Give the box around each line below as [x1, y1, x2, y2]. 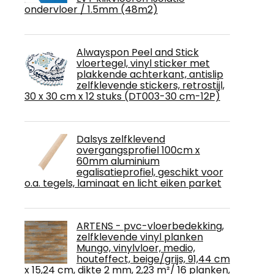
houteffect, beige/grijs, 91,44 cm [76, 251, 230, 266]
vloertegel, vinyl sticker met [76, 56, 210, 70]
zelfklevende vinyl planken [76, 229, 203, 244]
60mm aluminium [76, 154, 160, 168]
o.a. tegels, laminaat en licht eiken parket [24, 176, 221, 190]
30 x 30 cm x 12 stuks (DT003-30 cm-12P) [24, 89, 220, 103]
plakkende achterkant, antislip [76, 67, 223, 81]
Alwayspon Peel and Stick [76, 45, 199, 59]
